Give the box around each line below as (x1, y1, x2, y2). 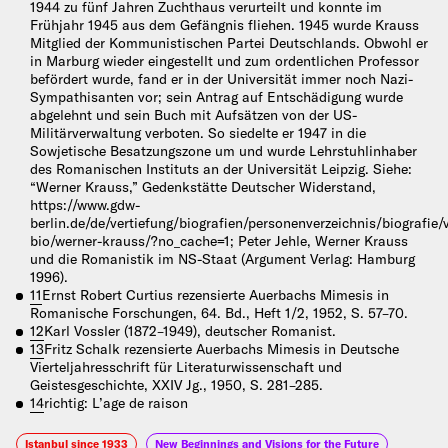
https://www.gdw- (30, 196, 140, 215)
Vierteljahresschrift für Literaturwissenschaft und (30, 358, 342, 377)
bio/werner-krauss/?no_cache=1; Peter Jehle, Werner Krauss (30, 232, 408, 251)
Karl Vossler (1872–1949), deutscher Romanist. (44, 322, 336, 341)
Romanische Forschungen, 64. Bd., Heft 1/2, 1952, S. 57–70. (30, 304, 408, 323)
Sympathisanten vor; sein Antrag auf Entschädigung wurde (30, 88, 403, 107)
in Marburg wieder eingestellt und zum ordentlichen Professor (30, 52, 419, 71)
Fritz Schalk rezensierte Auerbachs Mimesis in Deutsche (44, 340, 399, 359)
